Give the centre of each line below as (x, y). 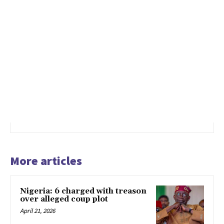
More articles (46, 160)
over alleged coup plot (64, 199)
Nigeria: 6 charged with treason (83, 191)
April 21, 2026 (37, 210)
